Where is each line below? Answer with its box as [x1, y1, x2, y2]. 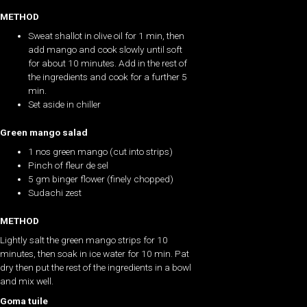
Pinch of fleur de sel [28, 160, 109, 171]
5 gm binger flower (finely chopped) [28, 173, 174, 185]
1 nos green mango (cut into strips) [28, 146, 173, 158]
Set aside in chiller [28, 99, 101, 110]
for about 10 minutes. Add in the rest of [28, 58, 188, 69]
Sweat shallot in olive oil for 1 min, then [28, 30, 185, 42]
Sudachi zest [28, 187, 82, 199]
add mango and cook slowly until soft [28, 44, 183, 56]
